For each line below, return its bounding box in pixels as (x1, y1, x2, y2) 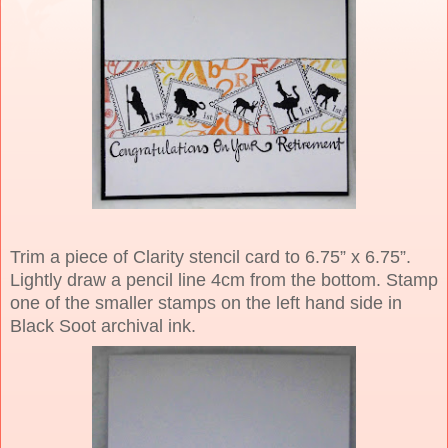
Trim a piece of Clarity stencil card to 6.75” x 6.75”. (10, 246, 411, 267)
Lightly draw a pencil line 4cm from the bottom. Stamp (10, 269, 438, 290)
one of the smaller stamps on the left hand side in (10, 292, 402, 313)
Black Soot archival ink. (10, 315, 196, 336)
